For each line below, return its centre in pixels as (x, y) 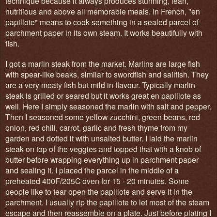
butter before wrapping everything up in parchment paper (102, 159)
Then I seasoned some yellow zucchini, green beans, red (103, 116)
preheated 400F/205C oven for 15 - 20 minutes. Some (97, 180)
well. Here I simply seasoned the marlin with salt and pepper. (108, 106)
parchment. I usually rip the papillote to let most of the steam (107, 202)
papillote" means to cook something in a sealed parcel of (102, 22)
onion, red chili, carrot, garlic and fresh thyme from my (96, 127)
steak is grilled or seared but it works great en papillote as (103, 95)
